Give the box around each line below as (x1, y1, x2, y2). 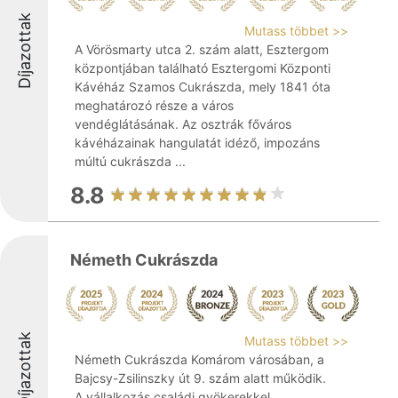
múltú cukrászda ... (75, 154, 186, 169)
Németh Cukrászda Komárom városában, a (75, 352, 324, 367)
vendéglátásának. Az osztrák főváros (75, 116, 291, 131)
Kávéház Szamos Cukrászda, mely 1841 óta (75, 79, 330, 94)
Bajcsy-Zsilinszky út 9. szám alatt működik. (75, 370, 326, 386)
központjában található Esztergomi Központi (75, 60, 330, 76)
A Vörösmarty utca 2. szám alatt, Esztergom (75, 42, 329, 57)
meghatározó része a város (75, 98, 234, 113)
